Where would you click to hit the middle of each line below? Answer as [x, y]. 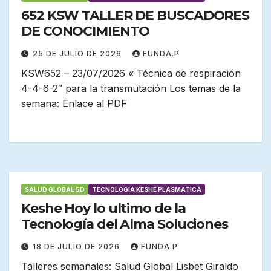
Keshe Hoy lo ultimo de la [103, 209]
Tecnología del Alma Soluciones [125, 224]
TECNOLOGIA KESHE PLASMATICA [147, 190]
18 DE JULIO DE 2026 [77, 247]
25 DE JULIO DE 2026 [78, 54]
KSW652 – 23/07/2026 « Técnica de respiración [131, 73]
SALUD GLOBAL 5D [55, 190]
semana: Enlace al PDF [74, 104]
